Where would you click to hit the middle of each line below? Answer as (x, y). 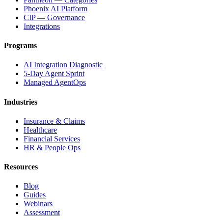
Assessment (42, 213)
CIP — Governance (54, 17)
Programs (20, 46)
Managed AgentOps (55, 82)
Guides (35, 195)
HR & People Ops (52, 147)
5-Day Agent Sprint (54, 74)
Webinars (38, 204)
